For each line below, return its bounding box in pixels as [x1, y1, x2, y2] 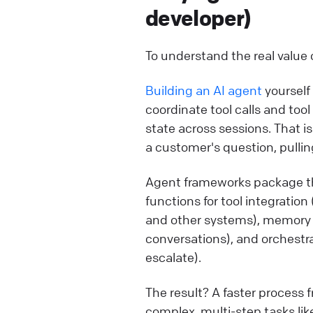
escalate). [145, 249, 201, 265]
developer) [145, 3, 252, 31]
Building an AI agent [145, 82, 262, 99]
